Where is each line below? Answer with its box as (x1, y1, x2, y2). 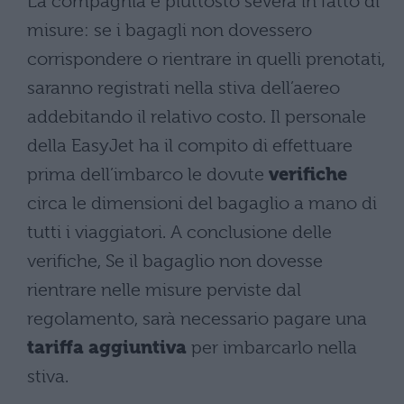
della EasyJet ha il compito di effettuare (27, 134, 353, 156)
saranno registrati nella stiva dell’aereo (27, 77, 340, 98)
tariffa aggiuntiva (27, 336, 187, 358)
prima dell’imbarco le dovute (27, 163, 269, 185)
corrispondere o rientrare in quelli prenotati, (27, 48, 385, 69)
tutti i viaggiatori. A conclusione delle (27, 221, 332, 243)
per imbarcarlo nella (187, 336, 357, 358)
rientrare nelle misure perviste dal (27, 279, 301, 300)
